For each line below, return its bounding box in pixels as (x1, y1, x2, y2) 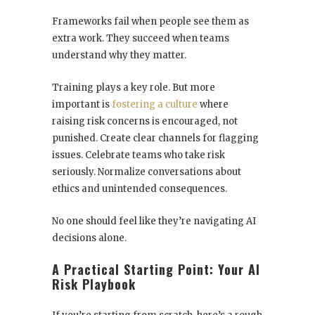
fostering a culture (112, 98, 198, 111)
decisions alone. (52, 232, 127, 245)
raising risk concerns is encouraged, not (52, 115, 238, 128)
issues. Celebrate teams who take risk (52, 149, 225, 162)
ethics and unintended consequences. (52, 183, 227, 195)
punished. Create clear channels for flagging (52, 132, 259, 145)
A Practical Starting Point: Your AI (52, 260, 260, 279)
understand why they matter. (52, 49, 186, 62)
